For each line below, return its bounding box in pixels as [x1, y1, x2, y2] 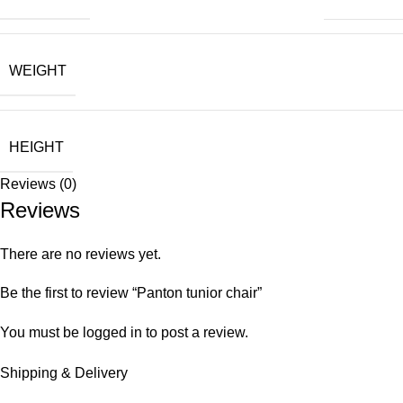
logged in [83, 325, 142, 340]
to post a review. [142, 325, 248, 340]
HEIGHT [9, 139, 64, 155]
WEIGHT [9, 63, 67, 78]
